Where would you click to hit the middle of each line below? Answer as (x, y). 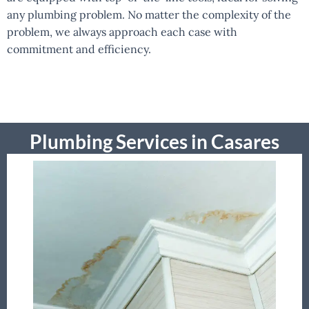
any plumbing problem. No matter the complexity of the (149, 14)
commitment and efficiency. (79, 49)
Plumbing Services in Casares (154, 141)
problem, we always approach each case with (122, 31)
